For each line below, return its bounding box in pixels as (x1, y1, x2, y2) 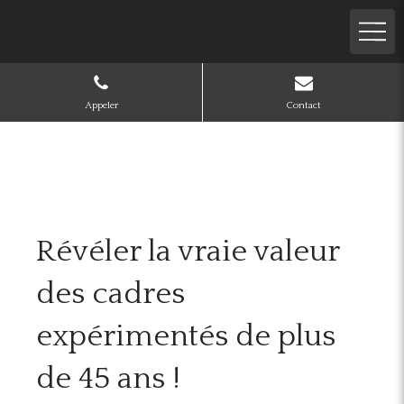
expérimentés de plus (36, 319, 335, 353)
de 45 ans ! (36, 362, 180, 396)
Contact (286, 100, 321, 112)
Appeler (84, 100, 118, 112)
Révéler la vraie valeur (36, 234, 339, 269)
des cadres (36, 277, 185, 311)
